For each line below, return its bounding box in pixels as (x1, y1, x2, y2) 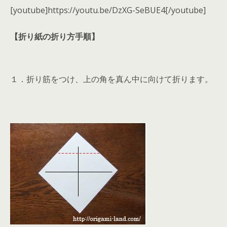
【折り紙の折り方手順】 (10, 31, 99, 42)
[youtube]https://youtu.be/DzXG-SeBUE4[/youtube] (10, 5, 206, 16)
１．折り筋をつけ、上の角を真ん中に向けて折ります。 (10, 73, 213, 85)
